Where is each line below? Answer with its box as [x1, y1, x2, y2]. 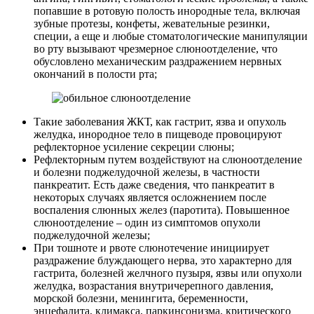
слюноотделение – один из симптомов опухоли [34, 217, 261, 229]
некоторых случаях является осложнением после [34, 191, 266, 204]
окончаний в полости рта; [34, 68, 157, 81]
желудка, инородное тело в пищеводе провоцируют [34, 128, 282, 141]
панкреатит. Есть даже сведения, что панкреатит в [34, 179, 275, 191]
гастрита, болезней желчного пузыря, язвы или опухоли [34, 267, 302, 280]
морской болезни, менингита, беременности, [34, 292, 248, 305]
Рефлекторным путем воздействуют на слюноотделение [34, 153, 302, 166]
